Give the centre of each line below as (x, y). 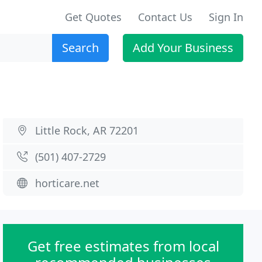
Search (80, 48)
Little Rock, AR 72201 (87, 130)
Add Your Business (183, 48)
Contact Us (165, 17)
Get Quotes (93, 17)
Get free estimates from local (123, 246)
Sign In (226, 17)
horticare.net (68, 183)
